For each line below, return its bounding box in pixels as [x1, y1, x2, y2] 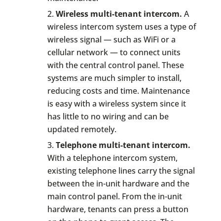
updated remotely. [47, 123, 116, 135]
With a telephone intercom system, [47, 152, 178, 164]
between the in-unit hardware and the [47, 178, 189, 189]
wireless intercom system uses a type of [47, 21, 196, 32]
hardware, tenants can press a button [47, 204, 188, 215]
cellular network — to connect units [47, 46, 181, 58]
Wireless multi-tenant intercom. [55, 8, 182, 19]
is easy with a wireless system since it [47, 98, 186, 109]
